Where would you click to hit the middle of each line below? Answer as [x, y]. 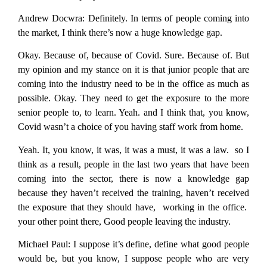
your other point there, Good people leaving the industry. [124, 221]
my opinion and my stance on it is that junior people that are [133, 70]
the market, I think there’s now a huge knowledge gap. [120, 32]
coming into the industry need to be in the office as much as [133, 84]
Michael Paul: [44, 244]
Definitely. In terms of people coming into [167, 18]
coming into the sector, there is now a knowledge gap [133, 178]
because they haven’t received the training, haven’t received [133, 193]
